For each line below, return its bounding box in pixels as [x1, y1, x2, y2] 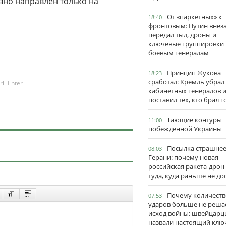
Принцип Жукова [167, 68, 221, 77]
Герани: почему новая [148, 153, 218, 162]
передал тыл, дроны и [148, 30, 216, 39]
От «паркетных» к [167, 12, 222, 21]
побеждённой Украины [148, 124, 222, 133]
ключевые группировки [148, 39, 224, 48]
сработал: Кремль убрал [148, 77, 224, 86]
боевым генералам [148, 48, 209, 58]
